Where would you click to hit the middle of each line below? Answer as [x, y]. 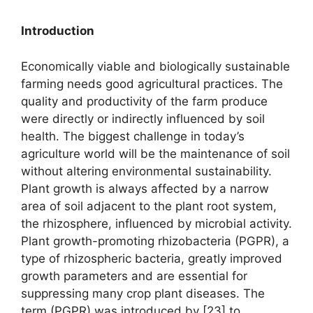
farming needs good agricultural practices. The [152, 83]
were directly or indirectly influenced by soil [143, 118]
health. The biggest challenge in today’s [133, 136]
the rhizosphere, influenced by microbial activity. [156, 223]
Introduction [58, 31]
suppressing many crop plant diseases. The [143, 293]
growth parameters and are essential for [134, 276]
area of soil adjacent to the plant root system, [149, 206]
